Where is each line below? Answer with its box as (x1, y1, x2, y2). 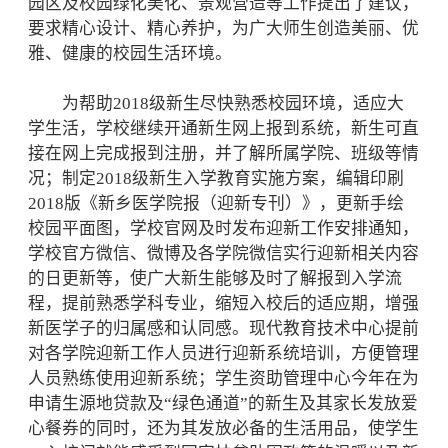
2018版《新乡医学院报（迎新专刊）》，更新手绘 (28, 194, 404, 213)
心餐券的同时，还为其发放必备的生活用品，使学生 (28, 419, 419, 438)
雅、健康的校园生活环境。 (28, 44, 232, 63)
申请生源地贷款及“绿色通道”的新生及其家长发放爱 (28, 394, 418, 413)
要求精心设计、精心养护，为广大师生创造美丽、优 (28, 19, 419, 38)
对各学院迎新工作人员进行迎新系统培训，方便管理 (28, 344, 419, 363)
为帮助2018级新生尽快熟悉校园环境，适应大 (28, 94, 404, 113)
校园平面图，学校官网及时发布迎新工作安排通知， (28, 219, 419, 238)
